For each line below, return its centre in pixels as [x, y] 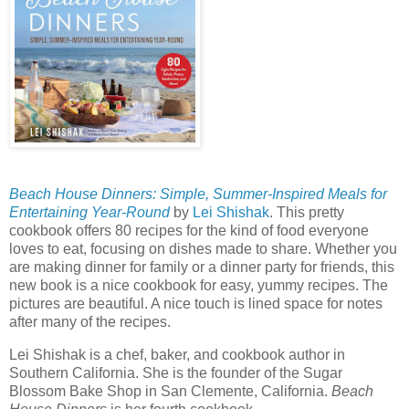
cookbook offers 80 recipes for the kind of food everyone [189, 230]
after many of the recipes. [92, 321]
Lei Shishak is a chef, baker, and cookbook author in [177, 354]
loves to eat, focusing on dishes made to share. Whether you [203, 248]
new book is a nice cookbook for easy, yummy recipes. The [199, 285]
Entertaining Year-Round [89, 212]
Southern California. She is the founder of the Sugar [176, 372]
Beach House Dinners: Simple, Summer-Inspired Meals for [198, 194]
